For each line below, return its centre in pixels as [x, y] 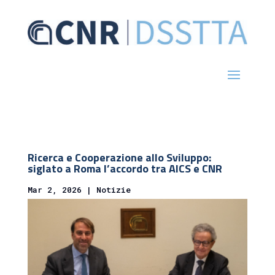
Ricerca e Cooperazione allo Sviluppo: [119, 157]
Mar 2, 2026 [54, 189]
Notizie [113, 189]
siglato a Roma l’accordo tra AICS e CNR [125, 168]
